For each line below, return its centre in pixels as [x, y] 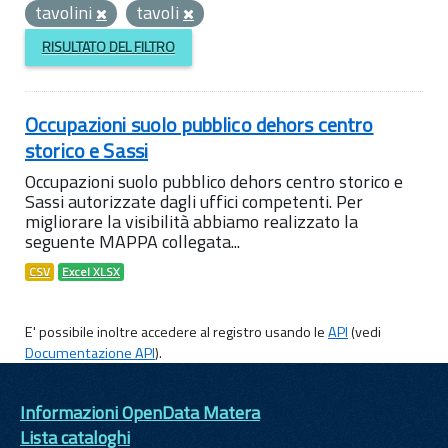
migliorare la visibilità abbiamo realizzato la [191, 221]
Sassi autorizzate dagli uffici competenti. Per [194, 201]
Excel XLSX [91, 271]
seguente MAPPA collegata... [132, 241]
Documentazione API [90, 352]
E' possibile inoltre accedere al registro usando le [176, 331]
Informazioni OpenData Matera [140, 412]
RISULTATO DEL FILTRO [108, 47]
